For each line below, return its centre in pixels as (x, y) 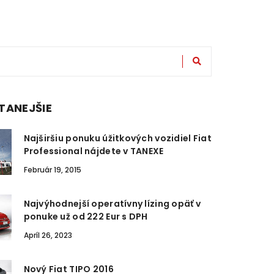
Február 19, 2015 (52, 170)
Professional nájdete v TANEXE (94, 151)
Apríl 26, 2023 (48, 235)
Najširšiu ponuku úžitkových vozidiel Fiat (117, 138)
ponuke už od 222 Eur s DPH (86, 217)
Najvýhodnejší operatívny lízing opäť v (112, 204)
